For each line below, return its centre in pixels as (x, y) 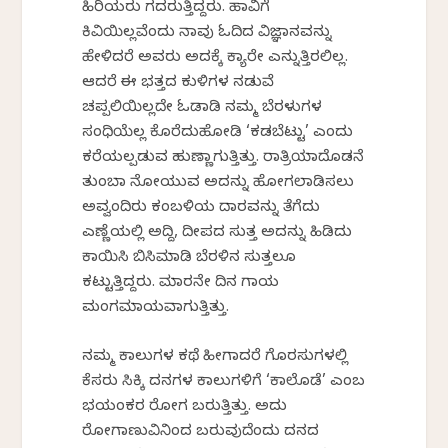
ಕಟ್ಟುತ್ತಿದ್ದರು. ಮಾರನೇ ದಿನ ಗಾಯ (181, 284)
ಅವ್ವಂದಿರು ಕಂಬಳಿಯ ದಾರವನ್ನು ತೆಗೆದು (201, 209)
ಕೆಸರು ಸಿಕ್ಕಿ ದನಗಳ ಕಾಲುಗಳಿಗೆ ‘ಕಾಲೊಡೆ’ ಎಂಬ (224, 383)
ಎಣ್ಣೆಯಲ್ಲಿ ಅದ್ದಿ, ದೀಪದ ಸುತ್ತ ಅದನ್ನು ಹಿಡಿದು (217, 234)
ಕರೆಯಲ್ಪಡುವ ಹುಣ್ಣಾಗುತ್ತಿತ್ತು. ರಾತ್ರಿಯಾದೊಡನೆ (223, 159)
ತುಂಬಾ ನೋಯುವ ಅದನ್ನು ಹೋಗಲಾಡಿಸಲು (218, 184)
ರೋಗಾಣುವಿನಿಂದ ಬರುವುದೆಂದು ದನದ (201, 433)
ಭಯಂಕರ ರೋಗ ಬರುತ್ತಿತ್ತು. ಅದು (185, 408)
